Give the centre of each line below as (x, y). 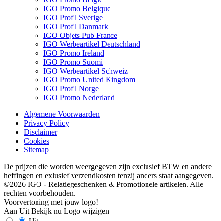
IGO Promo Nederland (79, 97)
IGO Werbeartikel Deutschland (92, 44)
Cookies (37, 141)
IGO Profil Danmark (76, 26)
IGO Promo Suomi (73, 62)
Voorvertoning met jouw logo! (51, 202)
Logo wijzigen (86, 211)
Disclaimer (40, 132)
